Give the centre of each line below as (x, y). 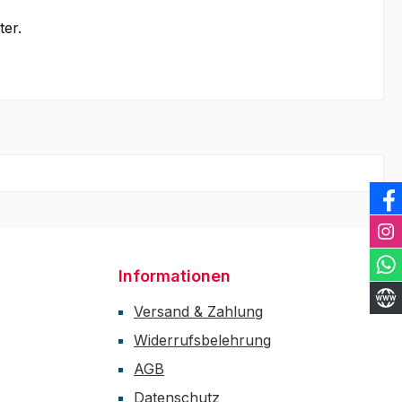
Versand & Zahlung (198, 312)
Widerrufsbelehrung (202, 341)
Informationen (175, 276)
